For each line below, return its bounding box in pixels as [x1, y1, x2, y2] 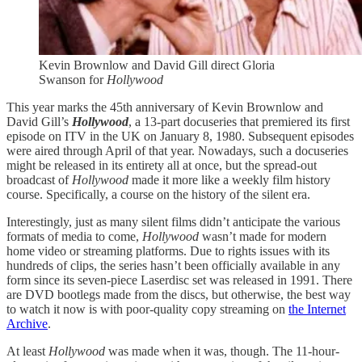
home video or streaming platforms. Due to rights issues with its [6, 243, 330, 258]
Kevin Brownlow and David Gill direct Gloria [39, 57, 275, 72]
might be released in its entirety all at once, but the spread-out [6, 158, 317, 172]
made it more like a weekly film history [132, 172, 330, 187]
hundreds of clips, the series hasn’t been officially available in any [6, 258, 340, 272]
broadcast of [6, 172, 72, 187]
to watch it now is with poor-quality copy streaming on [6, 301, 288, 316]
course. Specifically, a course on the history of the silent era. [6, 187, 310, 201]
